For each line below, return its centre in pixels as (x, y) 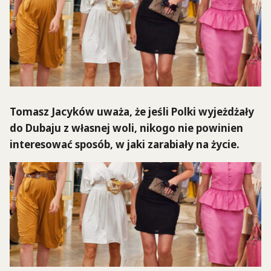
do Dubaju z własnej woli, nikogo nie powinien (126, 128)
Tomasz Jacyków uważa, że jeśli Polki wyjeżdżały (132, 112)
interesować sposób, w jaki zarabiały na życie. (125, 145)
